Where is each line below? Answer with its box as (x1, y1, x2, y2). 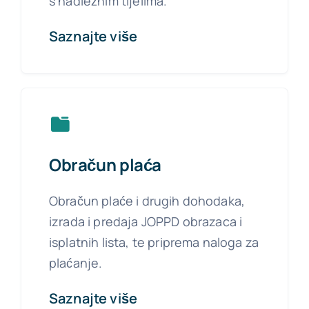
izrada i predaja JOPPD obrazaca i (48, 212, 243, 230)
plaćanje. (48, 254, 103, 271)
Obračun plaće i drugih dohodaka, (48, 192, 246, 209)
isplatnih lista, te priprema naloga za (48, 233, 259, 250)
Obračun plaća (48, 152, 161, 176)
